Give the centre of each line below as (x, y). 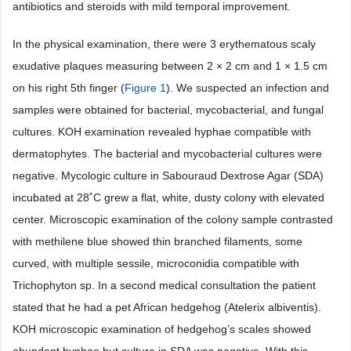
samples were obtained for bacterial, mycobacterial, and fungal (168, 110)
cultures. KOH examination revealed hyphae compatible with (162, 132)
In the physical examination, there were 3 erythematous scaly (164, 44)
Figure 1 (145, 88)
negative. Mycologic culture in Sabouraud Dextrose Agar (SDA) (168, 175)
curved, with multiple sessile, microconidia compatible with (156, 263)
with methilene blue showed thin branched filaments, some (157, 241)
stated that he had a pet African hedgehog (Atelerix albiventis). (167, 307)
